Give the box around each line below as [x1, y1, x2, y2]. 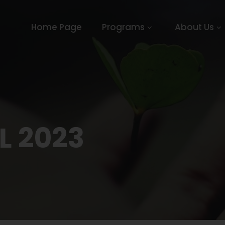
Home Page [31, 21, 82, 33]
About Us [175, 21, 214, 33]
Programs [102, 21, 145, 33]
